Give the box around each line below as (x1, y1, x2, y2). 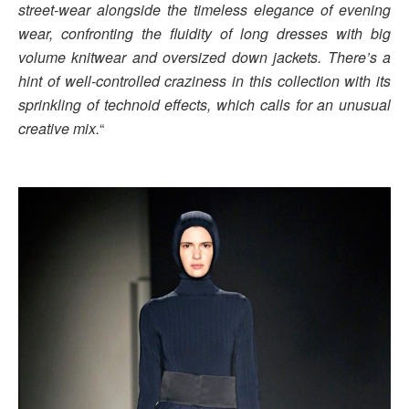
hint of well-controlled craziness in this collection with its (18, 70, 391, 92)
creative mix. (18, 118, 100, 140)
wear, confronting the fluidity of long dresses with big (18, 23, 391, 45)
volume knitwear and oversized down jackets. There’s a (18, 47, 391, 68)
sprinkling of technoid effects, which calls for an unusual (18, 94, 391, 116)
